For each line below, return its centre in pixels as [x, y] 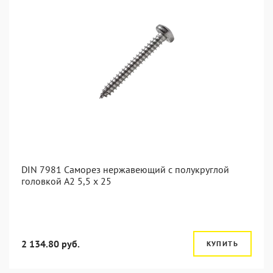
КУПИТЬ [222, 243]
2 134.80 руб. [51, 244]
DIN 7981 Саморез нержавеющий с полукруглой [125, 169]
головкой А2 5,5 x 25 [66, 181]
